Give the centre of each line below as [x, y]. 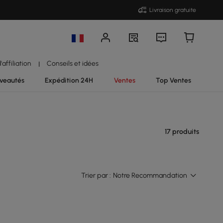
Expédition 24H [69, 80]
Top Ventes [173, 80]
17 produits [182, 132]
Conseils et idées [72, 63]
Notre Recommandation [150, 175]
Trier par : [96, 175]
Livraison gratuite [173, 10]
